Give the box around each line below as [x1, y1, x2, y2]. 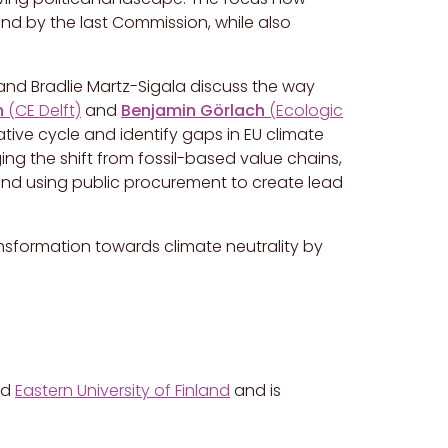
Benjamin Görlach [121, 99, 269, 123]
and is [230, 379, 281, 403]
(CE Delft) [8, 99, 81, 123]
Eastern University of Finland [15, 379, 230, 403]
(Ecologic [269, 99, 343, 123]
